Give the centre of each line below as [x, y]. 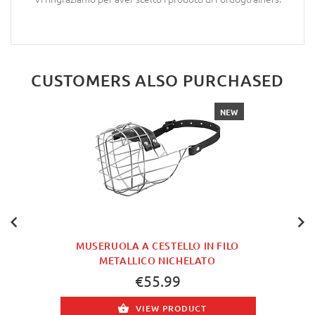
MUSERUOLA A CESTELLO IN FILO [157, 246]
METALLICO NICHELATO [157, 261]
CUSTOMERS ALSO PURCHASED [157, 80]
